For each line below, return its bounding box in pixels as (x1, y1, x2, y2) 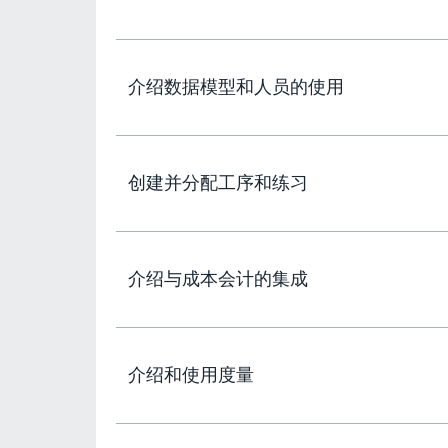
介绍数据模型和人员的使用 (128, 77, 344, 97)
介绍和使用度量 (128, 365, 254, 385)
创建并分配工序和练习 (128, 173, 308, 193)
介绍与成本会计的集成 (128, 269, 308, 289)
